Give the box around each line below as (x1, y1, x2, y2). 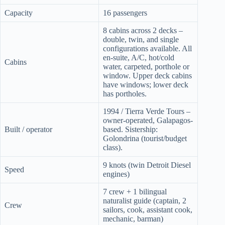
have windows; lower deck (103, 80, 188, 89)
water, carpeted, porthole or (103, 62, 189, 71)
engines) (103, 169, 130, 178)
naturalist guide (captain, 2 (103, 196, 186, 205)
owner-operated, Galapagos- (103, 116, 193, 125)
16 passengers (103, 8, 147, 17)
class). (103, 143, 123, 152)
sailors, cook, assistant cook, (103, 205, 192, 214)
